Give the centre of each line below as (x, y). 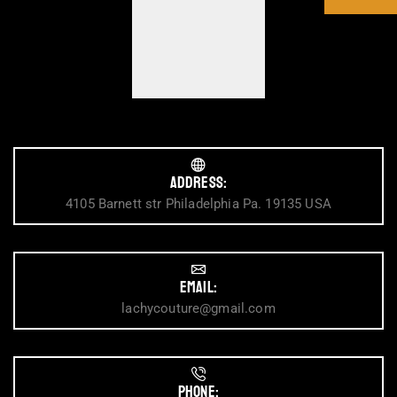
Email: (198, 287)
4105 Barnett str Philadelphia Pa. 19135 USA (198, 203)
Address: (198, 182)
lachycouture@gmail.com (198, 308)
